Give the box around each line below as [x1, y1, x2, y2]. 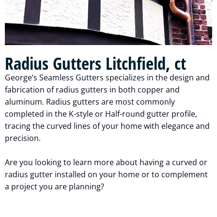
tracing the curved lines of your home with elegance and [5, 120, 210, 131]
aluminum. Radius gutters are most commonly [5, 96, 175, 107]
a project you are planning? [5, 181, 106, 192]
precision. [5, 132, 41, 143]
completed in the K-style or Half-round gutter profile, [5, 108, 197, 119]
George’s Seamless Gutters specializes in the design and [5, 72, 210, 83]
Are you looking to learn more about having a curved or [5, 156, 207, 168]
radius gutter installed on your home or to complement [5, 169, 208, 180]
